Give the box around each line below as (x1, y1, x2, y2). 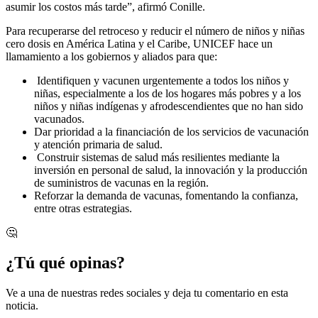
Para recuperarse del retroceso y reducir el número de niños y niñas (6, 25, 305, 38)
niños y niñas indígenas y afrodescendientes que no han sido (34, 100, 303, 113)
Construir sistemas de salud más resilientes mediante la (34, 151, 280, 164)
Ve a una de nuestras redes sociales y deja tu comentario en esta (6, 287, 288, 300)
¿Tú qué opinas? (6, 253, 125, 273)
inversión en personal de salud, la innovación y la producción (34, 164, 307, 177)
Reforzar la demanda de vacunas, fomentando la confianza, (34, 190, 298, 202)
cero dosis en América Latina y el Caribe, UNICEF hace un (6, 38, 273, 50)
